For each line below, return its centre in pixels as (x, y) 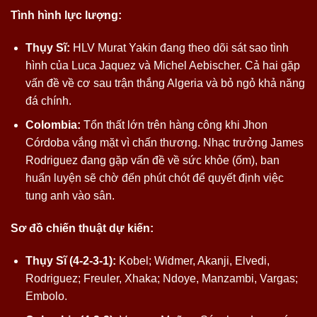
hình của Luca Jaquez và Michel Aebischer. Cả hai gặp (162, 65)
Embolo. (46, 296)
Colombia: (53, 125)
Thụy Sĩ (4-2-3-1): (70, 260)
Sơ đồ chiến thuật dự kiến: (82, 229)
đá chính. (48, 100)
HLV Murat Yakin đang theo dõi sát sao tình (179, 47)
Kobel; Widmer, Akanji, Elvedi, (192, 260)
